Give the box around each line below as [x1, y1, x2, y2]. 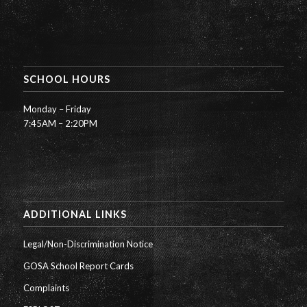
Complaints [23, 282, 69, 294]
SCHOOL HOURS [23, 73, 110, 86]
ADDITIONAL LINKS [23, 208, 127, 221]
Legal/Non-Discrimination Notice [23, 238, 153, 250]
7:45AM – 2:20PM [23, 118, 97, 130]
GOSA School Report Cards [23, 260, 134, 272]
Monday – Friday [23, 103, 91, 115]
